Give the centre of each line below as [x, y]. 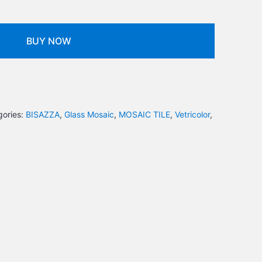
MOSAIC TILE [144, 114]
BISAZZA [42, 114]
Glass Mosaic [89, 114]
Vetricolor [192, 114]
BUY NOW [49, 41]
